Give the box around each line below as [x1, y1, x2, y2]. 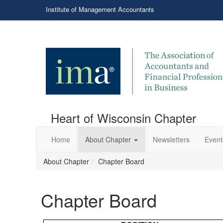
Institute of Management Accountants [46, 4, 154, 14]
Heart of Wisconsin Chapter [51, 109, 196, 126]
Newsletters [153, 134, 190, 144]
